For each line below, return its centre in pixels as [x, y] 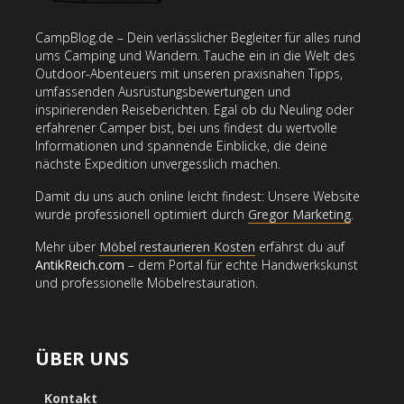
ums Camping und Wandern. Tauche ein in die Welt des [195, 55]
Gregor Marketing [299, 214]
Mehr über [67, 246]
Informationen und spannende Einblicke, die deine [181, 145]
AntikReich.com [80, 264]
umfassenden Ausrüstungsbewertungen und [163, 91]
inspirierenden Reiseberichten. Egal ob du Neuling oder [194, 109]
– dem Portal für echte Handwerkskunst [241, 264]
